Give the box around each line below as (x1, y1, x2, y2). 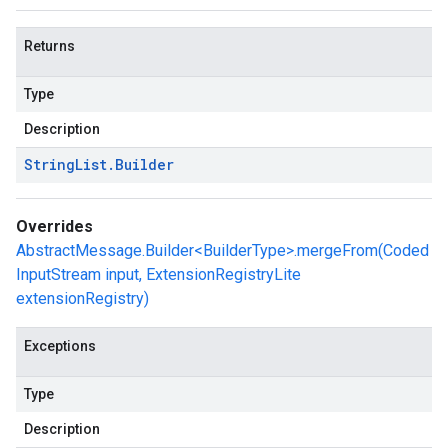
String (24, 155, 75, 174)
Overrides (16, 217, 93, 236)
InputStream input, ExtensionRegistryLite (16, 265, 301, 284)
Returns (24, 38, 75, 54)
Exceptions (24, 338, 96, 354)
